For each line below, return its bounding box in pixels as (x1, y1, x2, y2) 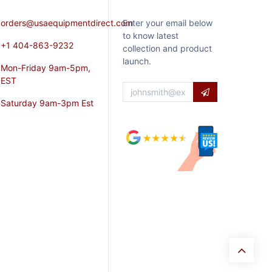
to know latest (123, 30, 178, 41)
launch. (123, 56, 151, 67)
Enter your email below (123, 18, 212, 29)
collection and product (123, 43, 212, 54)
